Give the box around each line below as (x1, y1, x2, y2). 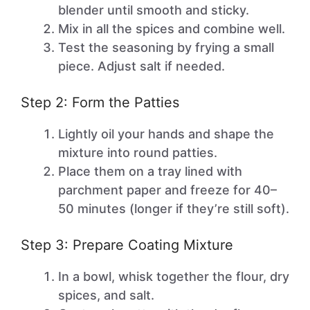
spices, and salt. (58, 288, 154, 302)
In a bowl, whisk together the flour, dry (58, 269, 289, 284)
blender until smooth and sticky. (58, 3, 249, 17)
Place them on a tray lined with (58, 164, 242, 179)
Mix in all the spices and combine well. (58, 21, 285, 36)
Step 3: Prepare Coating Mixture (21, 237, 233, 253)
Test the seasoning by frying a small (58, 40, 274, 55)
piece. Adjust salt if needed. (58, 59, 225, 73)
